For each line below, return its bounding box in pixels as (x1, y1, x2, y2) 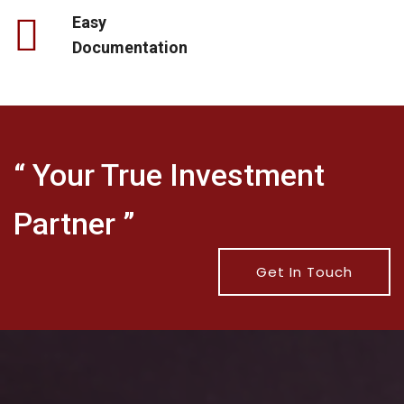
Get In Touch (256, 262, 353, 282)
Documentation (72, 38, 188, 58)
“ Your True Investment (14, 157, 325, 194)
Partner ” (14, 206, 135, 243)
